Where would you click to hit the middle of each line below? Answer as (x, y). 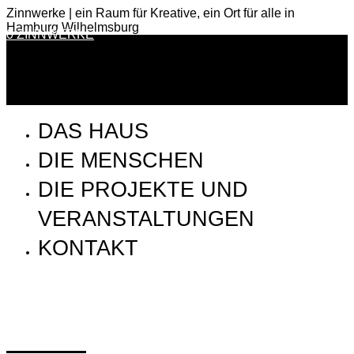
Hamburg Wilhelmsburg (73, 27)
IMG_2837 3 (46, 342)
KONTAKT (88, 249)
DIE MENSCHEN (121, 161)
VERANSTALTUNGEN (146, 219)
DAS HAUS (93, 132)
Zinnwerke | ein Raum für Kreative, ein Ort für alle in (151, 13)
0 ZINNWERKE (50, 34)
